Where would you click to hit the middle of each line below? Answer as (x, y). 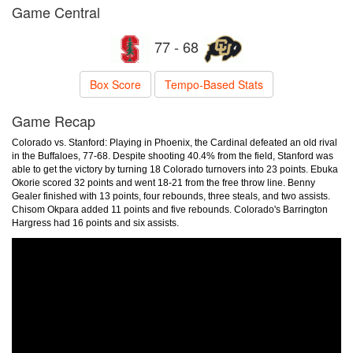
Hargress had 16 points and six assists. (98, 223)
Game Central (56, 12)
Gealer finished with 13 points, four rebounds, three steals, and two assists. (171, 196)
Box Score (115, 84)
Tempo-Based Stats (214, 84)
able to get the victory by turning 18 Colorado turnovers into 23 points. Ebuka (175, 169)
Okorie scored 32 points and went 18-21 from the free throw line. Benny (163, 183)
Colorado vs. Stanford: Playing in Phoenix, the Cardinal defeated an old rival (175, 143)
